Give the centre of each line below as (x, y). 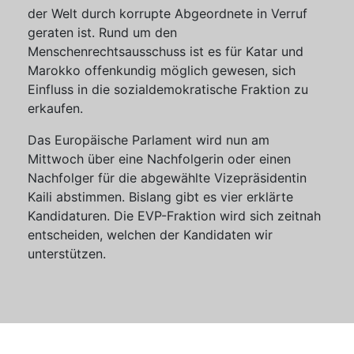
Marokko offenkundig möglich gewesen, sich (162, 70)
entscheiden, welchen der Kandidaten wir (150, 235)
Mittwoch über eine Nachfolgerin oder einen (159, 159)
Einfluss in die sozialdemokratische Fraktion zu (168, 89)
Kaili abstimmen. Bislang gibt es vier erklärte (160, 197)
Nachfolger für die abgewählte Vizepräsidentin (167, 178)
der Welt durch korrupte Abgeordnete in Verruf (168, 13)
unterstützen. (67, 254)
